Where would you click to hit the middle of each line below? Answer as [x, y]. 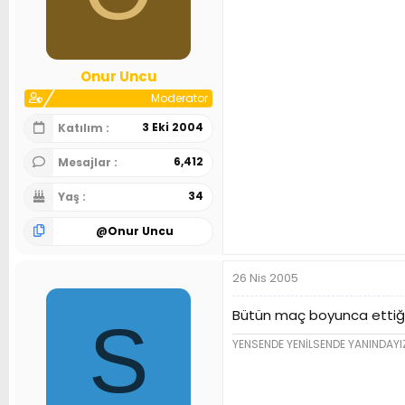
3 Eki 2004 [173, 127]
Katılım [82, 127]
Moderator [179, 98]
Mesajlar [86, 162]
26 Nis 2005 [265, 278]
